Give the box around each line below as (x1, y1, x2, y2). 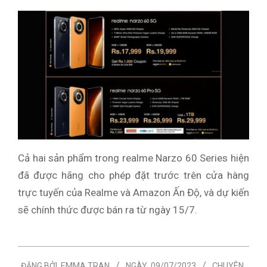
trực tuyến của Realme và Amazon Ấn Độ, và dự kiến (18, 187, 249, 199)
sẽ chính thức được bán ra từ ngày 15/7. (18, 204, 197, 216)
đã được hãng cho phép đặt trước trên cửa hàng (18, 169, 249, 182)
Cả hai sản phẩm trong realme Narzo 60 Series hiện (18, 152, 249, 164)
